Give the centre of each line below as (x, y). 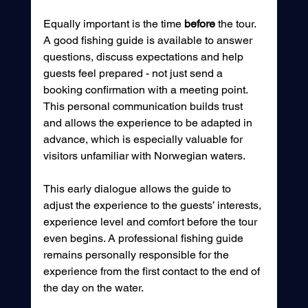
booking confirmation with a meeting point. (146, 90)
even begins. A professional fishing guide (144, 239)
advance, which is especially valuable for (144, 140)
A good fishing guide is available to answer (149, 41)
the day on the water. (93, 288)
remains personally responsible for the (137, 255)
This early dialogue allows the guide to (138, 189)
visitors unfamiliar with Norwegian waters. (144, 156)
